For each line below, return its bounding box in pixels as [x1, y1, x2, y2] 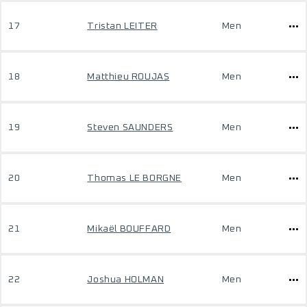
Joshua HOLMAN [87, 275, 164, 284]
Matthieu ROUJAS [87, 72, 170, 82]
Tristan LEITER [87, 21, 158, 31]
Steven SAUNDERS [87, 123, 173, 132]
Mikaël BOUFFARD [87, 224, 171, 234]
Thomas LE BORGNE [87, 173, 182, 183]
